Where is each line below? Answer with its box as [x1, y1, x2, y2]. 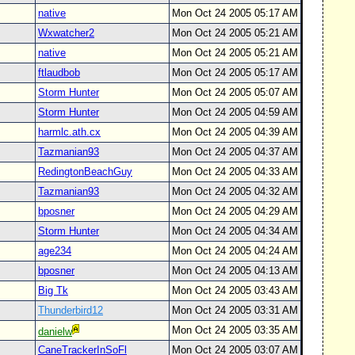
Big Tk [38, 284, 68, 296]
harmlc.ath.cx [38, 126, 101, 138]
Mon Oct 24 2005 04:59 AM [172, 106, 298, 118]
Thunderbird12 [38, 304, 103, 316]
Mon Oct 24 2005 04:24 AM [172, 245, 298, 257]
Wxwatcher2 [38, 27, 94, 39]
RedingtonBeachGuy [38, 166, 132, 177]
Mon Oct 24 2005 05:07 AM [172, 86, 298, 98]
